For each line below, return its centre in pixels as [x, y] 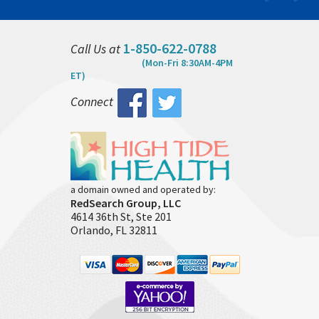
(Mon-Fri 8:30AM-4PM [187, 63]
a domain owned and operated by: [143, 190]
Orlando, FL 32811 [114, 230]
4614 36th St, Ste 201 [121, 217]
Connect [92, 102]
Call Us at [97, 49]
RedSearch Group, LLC [126, 203]
